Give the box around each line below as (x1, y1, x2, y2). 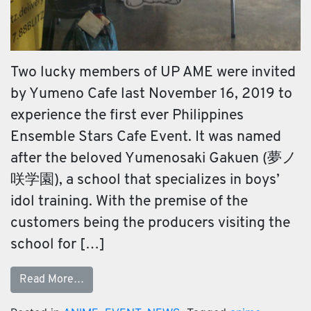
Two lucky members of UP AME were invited (10, 65, 296, 81)
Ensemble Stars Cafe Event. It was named (10, 130, 281, 145)
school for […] (10, 237, 105, 253)
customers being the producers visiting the (10, 216, 290, 231)
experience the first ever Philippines (10, 108, 244, 124)
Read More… (19, 274, 84, 286)
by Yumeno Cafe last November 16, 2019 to (10, 87, 292, 102)
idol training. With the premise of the (10, 194, 248, 210)
